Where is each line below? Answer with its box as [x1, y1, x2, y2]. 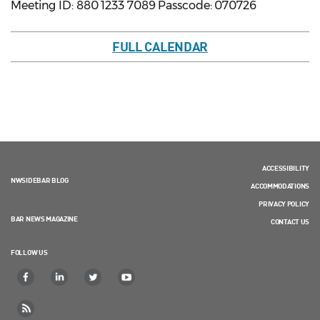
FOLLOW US [11, 248, 48, 257]
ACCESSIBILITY [261, 164, 309, 173]
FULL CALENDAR [111, 39, 209, 55]
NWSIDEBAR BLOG [11, 176, 69, 185]
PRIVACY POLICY [259, 199, 309, 209]
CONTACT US [271, 217, 309, 226]
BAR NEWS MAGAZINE [11, 214, 78, 224]
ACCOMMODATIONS [251, 181, 309, 191]
